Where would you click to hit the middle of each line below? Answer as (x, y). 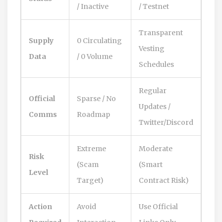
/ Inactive (93, 6)
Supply (41, 40)
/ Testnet (154, 6)
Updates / (155, 106)
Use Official (158, 206)
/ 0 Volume (95, 56)
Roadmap (93, 114)
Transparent (161, 32)
